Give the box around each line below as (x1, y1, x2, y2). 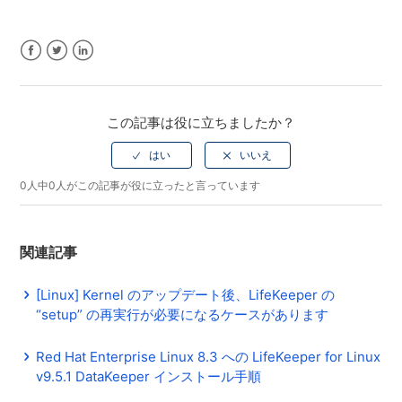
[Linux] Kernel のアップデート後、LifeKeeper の (36, 286, 336, 304)
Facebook (20, 63, 83, 81)
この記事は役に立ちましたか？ (107, 114, 295, 132)
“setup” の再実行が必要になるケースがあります (36, 306, 329, 324)
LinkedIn (72, 63, 127, 81)
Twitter (46, 63, 92, 81)
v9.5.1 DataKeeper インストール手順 (36, 368, 262, 386)
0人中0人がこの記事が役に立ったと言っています (20, 179, 261, 193)
